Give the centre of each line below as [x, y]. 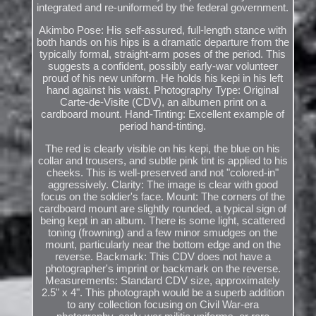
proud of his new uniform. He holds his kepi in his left [163, 78]
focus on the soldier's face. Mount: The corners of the [163, 197]
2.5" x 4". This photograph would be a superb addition [163, 293]
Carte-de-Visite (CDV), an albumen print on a [163, 102]
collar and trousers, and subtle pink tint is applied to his [163, 161]
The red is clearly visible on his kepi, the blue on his [163, 149]
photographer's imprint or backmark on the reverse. [163, 269]
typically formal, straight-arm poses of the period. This [163, 54]
